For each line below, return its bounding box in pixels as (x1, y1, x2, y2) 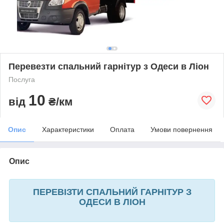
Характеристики (42, 125, 94, 133)
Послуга (8, 75, 35, 83)
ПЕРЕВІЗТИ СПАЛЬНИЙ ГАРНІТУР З (32, 186, 191, 197)
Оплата (110, 125, 134, 133)
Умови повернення (150, 125, 212, 133)
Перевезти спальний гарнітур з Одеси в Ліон (8, 61, 209, 71)
